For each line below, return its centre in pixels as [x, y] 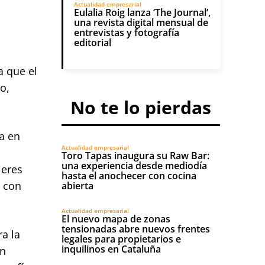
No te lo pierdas [141, 107]
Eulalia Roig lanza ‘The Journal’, [142, 12]
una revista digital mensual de [141, 22]
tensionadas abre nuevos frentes [136, 229]
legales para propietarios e [121, 239]
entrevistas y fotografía [127, 33]
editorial [93, 43]
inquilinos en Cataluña [111, 249]
